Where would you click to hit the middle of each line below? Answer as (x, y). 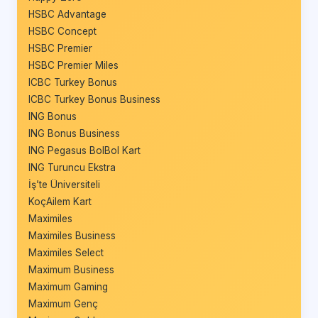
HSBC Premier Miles (73, 65)
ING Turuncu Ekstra (72, 167)
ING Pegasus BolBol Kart (84, 150)
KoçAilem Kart (60, 201)
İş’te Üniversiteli (64, 184)
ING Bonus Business (74, 133)
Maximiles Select (66, 252)
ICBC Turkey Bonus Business (94, 99)
